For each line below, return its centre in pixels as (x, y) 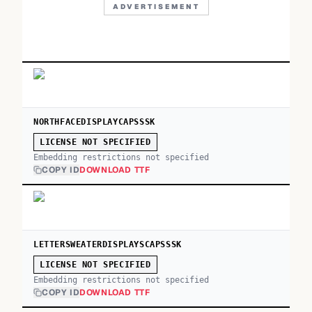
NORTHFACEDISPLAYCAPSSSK (94, 122)
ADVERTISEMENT (156, 7)
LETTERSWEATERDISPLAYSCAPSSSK (108, 244)
